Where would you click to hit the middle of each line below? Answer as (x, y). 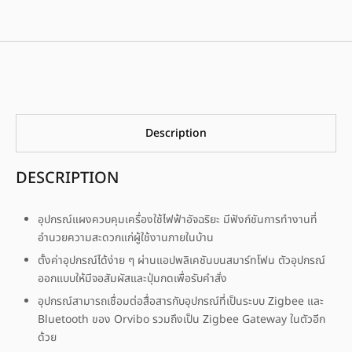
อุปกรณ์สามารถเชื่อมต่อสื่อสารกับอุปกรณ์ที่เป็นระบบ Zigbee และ (181, 301)
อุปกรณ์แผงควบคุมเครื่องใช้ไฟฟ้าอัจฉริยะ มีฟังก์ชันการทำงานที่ (178, 219)
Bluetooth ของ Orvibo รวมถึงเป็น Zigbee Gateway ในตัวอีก (181, 319)
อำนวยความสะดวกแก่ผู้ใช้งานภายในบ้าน (126, 237)
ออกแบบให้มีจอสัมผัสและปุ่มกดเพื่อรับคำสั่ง (132, 278)
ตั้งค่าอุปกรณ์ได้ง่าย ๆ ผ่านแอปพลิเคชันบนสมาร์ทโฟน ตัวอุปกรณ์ (181, 260)
